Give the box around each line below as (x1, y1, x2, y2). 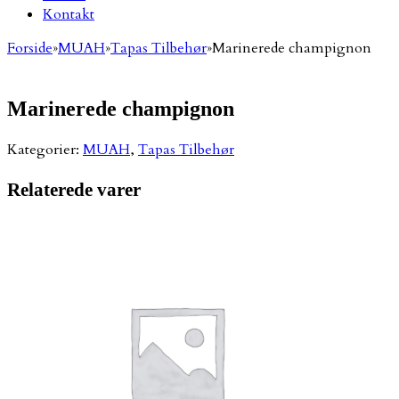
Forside (7, 37, 53, 58)
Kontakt (43, 4, 94, 24)
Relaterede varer (7, 178, 141, 199)
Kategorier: (7, 139, 83, 159)
